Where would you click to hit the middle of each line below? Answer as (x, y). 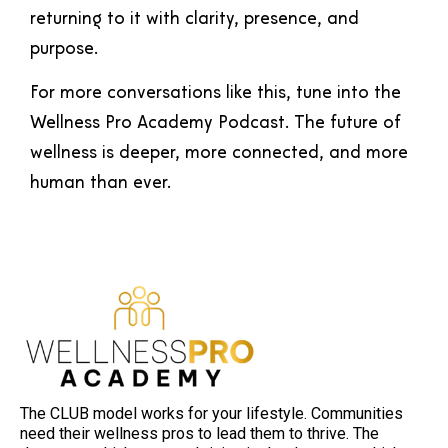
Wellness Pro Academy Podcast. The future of (215, 124)
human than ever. (100, 184)
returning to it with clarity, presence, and (194, 19)
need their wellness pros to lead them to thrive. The (199, 433)
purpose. (64, 49)
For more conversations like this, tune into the (215, 94)
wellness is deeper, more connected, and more (219, 154)
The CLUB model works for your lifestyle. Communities (211, 413)
